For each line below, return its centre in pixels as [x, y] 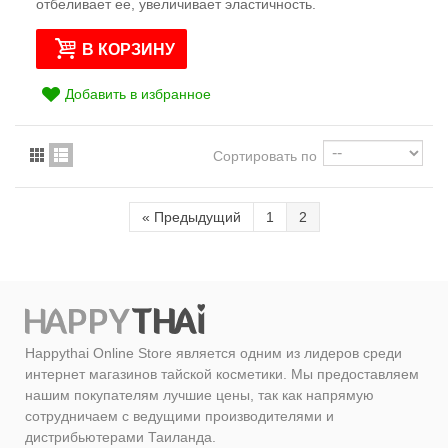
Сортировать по [265, 155]
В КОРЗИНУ [129, 48]
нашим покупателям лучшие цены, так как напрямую [199, 394]
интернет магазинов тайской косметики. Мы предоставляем [222, 373]
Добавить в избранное [138, 93]
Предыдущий [197, 216]
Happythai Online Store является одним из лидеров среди [213, 352]
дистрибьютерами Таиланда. [120, 436]
